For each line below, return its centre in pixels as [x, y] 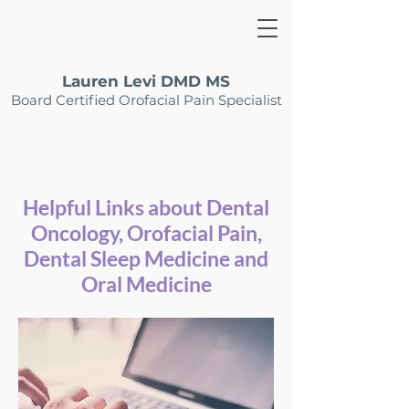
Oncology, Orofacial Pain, [146, 233]
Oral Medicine [146, 284]
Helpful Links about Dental [146, 207]
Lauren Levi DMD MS [146, 81]
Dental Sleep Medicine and [146, 258]
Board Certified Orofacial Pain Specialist [146, 100]
